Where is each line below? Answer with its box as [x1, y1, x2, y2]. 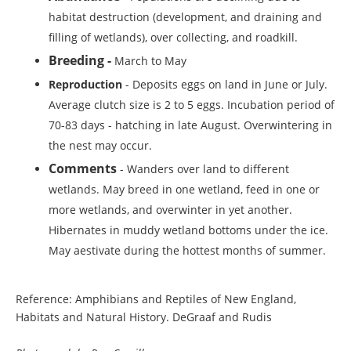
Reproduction [49, 76, 125, 92]
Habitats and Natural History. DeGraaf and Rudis [16, 309, 272, 325]
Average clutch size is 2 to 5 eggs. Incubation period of [49, 96, 335, 112]
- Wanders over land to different [117, 161, 289, 177]
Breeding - [49, 52, 114, 70]
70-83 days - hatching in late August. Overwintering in [49, 117, 332, 132]
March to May [114, 53, 186, 69]
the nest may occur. [49, 137, 152, 153]
